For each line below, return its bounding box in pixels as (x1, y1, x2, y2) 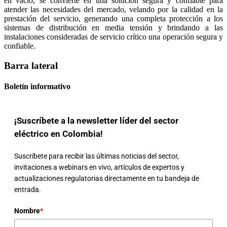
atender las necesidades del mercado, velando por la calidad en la (4, 5, 223, 14)
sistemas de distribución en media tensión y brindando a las (4, 23, 223, 32)
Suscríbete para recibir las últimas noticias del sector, (14, 152, 179, 160)
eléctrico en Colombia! (14, 128, 103, 139)
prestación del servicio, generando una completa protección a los (4, 14, 223, 23)
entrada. (14, 185, 41, 194)
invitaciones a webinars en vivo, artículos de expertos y (14, 163, 184, 171)
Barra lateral (4, 60, 58, 71)
